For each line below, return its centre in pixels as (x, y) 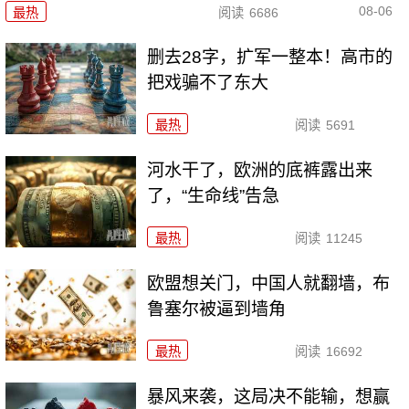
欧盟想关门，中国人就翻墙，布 (269, 284)
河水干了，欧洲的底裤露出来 (260, 171)
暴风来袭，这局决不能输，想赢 (269, 397)
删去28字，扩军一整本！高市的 (270, 58)
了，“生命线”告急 (214, 196)
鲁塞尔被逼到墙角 (217, 309)
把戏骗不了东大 (208, 83)
